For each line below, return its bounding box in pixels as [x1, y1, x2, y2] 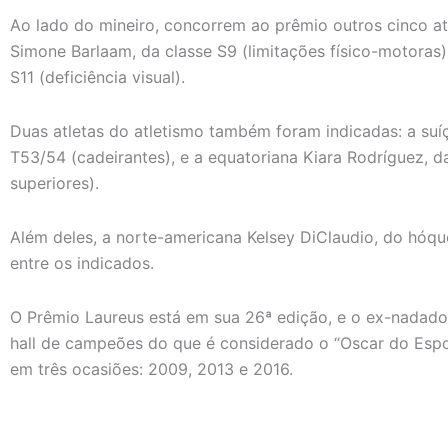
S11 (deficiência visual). [10, 66, 190, 87]
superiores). [10, 172, 99, 193]
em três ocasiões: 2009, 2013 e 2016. [10, 358, 293, 379]
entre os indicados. [10, 252, 154, 273]
